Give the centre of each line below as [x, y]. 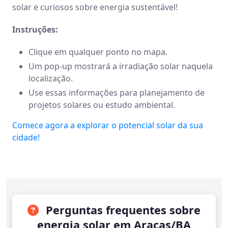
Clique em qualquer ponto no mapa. [98, 52]
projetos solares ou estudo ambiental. [102, 105]
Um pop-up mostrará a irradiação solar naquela [121, 66]
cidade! [26, 137]
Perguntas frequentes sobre [122, 210]
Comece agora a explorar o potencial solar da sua [108, 125]
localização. [51, 78]
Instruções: [35, 30]
